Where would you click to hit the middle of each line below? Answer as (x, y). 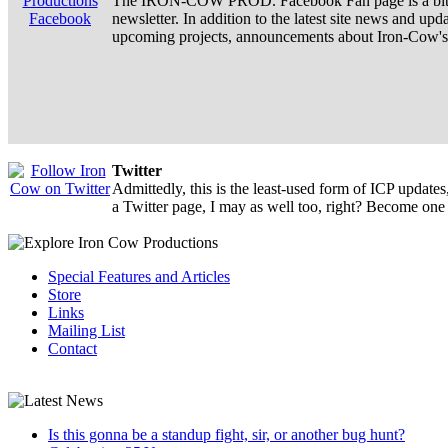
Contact (72, 348)
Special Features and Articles (139, 276)
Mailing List (86, 330)
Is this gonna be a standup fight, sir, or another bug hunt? (226, 434)
